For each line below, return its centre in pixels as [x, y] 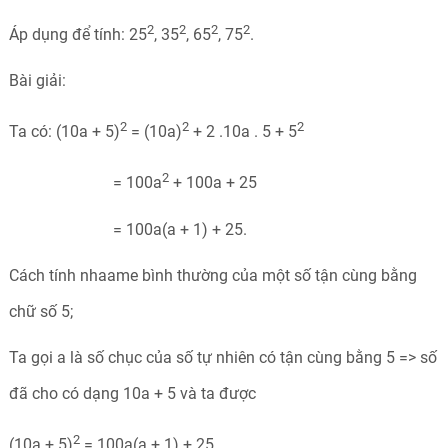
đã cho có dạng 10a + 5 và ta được [132, 393]
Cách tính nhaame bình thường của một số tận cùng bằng [212, 275]
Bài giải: [37, 80]
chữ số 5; [40, 311]
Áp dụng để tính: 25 [77, 34]
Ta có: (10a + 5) [64, 132]
